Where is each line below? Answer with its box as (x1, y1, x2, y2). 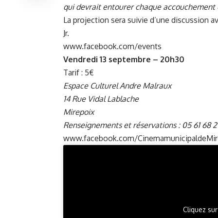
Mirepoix (63, 107, 94, 117)
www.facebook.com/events (63, 41, 162, 51)
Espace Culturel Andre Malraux (63, 80, 173, 91)
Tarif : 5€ (63, 67, 94, 77)
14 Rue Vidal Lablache (63, 93, 139, 104)
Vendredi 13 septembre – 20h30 (63, 54, 184, 64)
